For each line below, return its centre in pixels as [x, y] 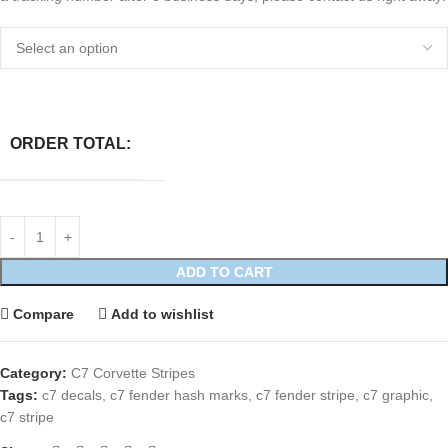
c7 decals [72, 395]
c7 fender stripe [305, 395]
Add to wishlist [163, 313]
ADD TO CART [224, 272]
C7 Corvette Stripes [133, 373]
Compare [44, 313]
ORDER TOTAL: [70, 143]
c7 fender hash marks [179, 395]
